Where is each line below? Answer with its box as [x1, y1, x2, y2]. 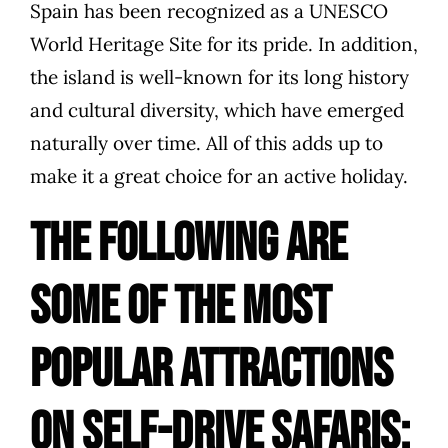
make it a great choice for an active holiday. [30, 164, 408, 189]
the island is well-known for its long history [30, 65, 409, 90]
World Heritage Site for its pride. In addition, [30, 32, 418, 57]
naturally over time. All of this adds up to [30, 131, 383, 156]
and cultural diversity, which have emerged [30, 98, 404, 123]
